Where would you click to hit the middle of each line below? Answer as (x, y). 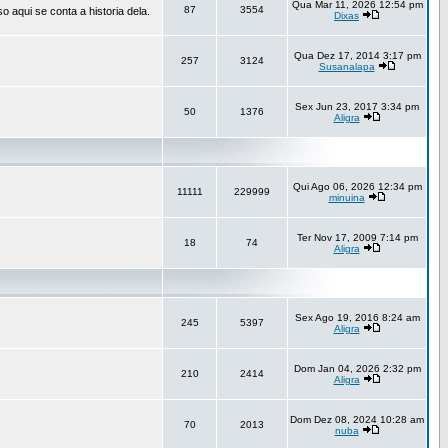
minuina (346, 197)
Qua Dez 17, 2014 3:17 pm (357, 55)
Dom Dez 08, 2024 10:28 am (357, 419)
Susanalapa (346, 66)
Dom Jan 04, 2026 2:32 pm (357, 368)
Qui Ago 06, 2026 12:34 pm (357, 186)
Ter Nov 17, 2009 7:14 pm (357, 237)
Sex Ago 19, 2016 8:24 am (357, 317)
